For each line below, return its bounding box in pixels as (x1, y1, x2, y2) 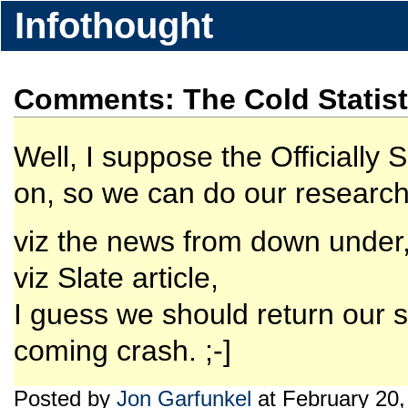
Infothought (15, 5, 213, 46)
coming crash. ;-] (14, 334, 231, 367)
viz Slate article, (14, 261, 219, 294)
